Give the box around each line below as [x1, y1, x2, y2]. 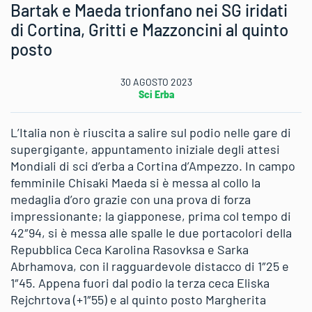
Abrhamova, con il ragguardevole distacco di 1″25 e [10, 258, 289, 274]
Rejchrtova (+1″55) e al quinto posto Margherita [10, 291, 266, 307]
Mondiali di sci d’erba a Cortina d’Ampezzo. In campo [10, 157, 295, 173]
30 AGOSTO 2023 [120, 75, 192, 88]
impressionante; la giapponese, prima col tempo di [10, 208, 291, 224]
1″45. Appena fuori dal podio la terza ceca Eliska [10, 274, 270, 290]
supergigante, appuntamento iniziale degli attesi [10, 141, 280, 157]
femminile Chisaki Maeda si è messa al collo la [10, 174, 260, 190]
